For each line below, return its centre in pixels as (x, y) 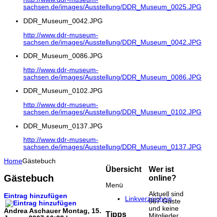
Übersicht (123, 169)
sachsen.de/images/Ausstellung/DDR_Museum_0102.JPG (112, 112)
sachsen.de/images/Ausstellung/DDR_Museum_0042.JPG (112, 42)
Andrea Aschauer (32, 211)
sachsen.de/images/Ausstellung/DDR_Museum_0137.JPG (112, 147)
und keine (164, 208)
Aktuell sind (166, 194)
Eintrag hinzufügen (36, 196)
